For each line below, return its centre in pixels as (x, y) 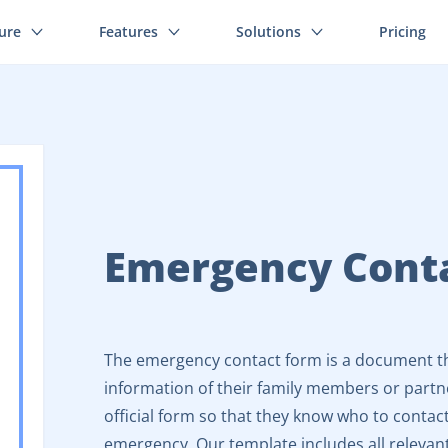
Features (128, 31)
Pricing (402, 31)
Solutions (268, 31)
